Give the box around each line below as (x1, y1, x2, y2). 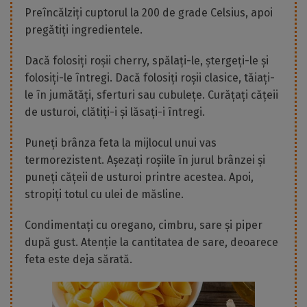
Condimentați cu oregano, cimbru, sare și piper (25, 219, 262, 232)
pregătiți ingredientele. (25, 23, 143, 37)
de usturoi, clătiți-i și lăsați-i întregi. (25, 106, 205, 119)
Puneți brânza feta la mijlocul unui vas (25, 136, 217, 150)
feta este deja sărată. (25, 253, 132, 267)
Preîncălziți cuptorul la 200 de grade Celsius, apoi (25, 6, 273, 20)
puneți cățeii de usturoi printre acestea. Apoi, (25, 171, 254, 184)
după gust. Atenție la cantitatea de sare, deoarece (25, 236, 278, 249)
